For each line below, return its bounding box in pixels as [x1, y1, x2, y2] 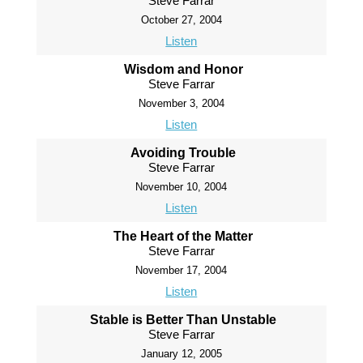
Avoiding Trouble [130, 146, 237, 160]
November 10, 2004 [135, 181, 228, 194]
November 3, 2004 [138, 97, 224, 110]
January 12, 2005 [140, 348, 222, 361]
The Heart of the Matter [113, 229, 254, 244]
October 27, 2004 [140, 14, 222, 27]
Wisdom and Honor [123, 62, 243, 77]
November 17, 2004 [135, 264, 228, 277]
